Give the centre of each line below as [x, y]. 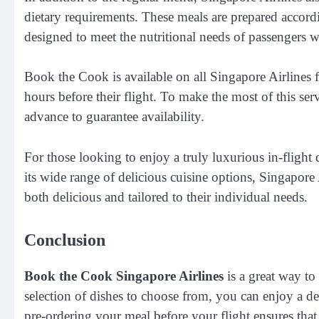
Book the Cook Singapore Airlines [124, 276]
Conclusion [65, 240]
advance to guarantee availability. [114, 117]
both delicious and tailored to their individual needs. [166, 197]
